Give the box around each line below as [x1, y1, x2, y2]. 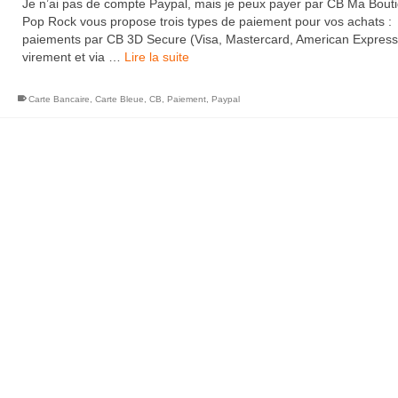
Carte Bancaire [28, 93, 90, 104]
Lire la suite [123, 49, 189, 64]
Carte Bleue [94, 93, 144, 104]
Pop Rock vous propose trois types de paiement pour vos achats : [21, 13, 392, 28]
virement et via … [21, 49, 124, 64]
